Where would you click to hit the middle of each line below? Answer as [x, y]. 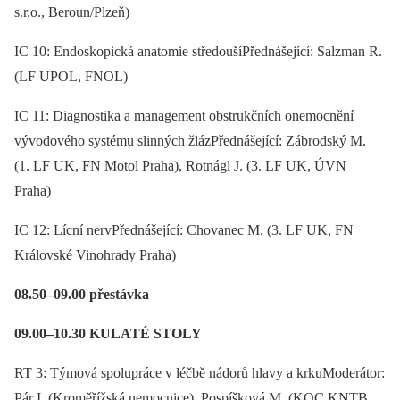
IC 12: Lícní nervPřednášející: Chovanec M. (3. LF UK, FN [184, 229]
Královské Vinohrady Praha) [95, 254]
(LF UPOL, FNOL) [71, 76]
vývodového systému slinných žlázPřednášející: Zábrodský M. [190, 140]
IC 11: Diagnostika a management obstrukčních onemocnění [184, 115]
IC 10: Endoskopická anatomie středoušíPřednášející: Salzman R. [198, 51]
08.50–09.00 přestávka [82, 294]
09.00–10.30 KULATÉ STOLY [108, 333]
